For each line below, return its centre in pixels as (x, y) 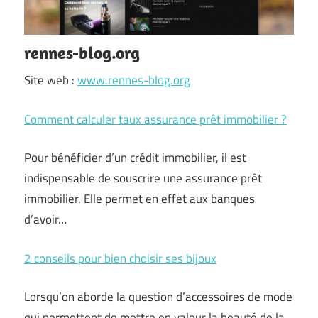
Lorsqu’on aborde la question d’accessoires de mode (158, 297)
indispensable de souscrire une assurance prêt (143, 178)
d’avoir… (45, 219)
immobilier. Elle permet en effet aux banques (139, 199)
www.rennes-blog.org (134, 80)
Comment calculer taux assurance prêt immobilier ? (155, 119)
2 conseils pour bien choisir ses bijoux (120, 258)
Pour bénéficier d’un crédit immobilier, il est (135, 158)
